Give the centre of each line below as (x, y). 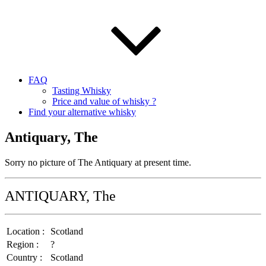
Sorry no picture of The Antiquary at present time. (98, 162)
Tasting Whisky (82, 91)
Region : (23, 244)
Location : (26, 231)
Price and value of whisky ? (104, 101)
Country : (24, 257)
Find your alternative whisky (82, 112)
